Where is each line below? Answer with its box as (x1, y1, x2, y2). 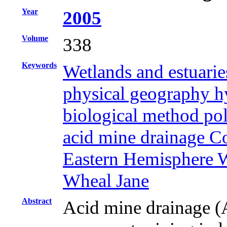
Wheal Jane (63, 170, 149, 191)
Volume (22, 34, 48, 43)
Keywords (22, 61, 57, 69)
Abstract (22, 197, 52, 205)
